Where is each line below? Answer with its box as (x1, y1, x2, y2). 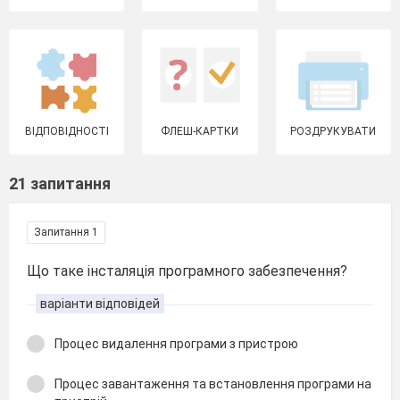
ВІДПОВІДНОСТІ (24, 125, 109, 137)
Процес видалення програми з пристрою (54, 337, 298, 351)
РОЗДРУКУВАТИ (290, 125, 377, 137)
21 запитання (9, 174, 111, 193)
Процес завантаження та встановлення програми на (54, 376, 371, 391)
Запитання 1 (34, 226, 98, 238)
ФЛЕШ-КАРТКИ (161, 125, 239, 137)
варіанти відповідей (40, 296, 160, 311)
